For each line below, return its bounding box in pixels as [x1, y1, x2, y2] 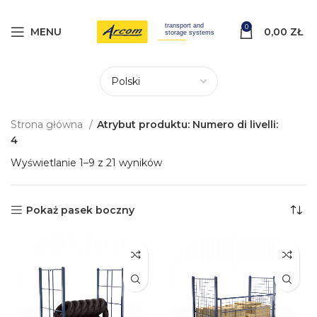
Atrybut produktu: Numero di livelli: [97, 118, 278, 131]
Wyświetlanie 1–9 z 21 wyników [11, 156, 162, 169]
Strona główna [11, 118, 86, 131]
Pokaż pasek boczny [26, 204, 135, 217]
